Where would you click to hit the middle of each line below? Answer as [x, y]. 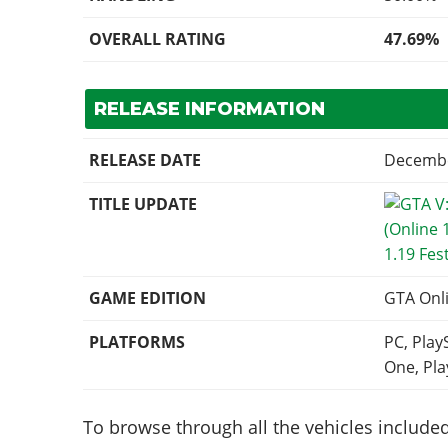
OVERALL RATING [158, 39]
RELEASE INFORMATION [209, 109]
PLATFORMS [137, 342]
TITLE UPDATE [143, 204]
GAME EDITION [148, 298]
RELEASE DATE [145, 160]
